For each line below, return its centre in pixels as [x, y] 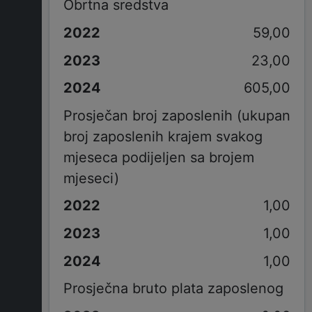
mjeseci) [91, 178]
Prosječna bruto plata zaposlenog [173, 289]
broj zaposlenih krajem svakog [163, 136]
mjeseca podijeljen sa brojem [158, 157]
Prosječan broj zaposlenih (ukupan [177, 115]
